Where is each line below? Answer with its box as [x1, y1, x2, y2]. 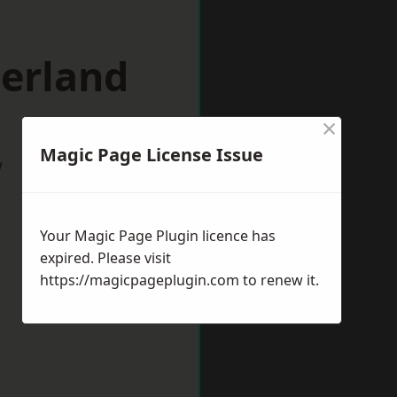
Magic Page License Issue [40, 143, 263, 167]
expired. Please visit [40, 248, 171, 268]
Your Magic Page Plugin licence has [40, 226, 276, 245]
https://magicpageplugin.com [40, 270, 239, 290]
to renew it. [239, 270, 319, 290]
